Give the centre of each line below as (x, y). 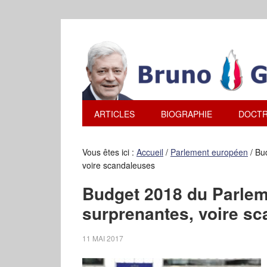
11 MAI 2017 (103, 238)
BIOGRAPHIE (187, 114)
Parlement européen (209, 152)
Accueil (150, 152)
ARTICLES (114, 114)
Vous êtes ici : (109, 152)
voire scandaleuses (119, 165)
